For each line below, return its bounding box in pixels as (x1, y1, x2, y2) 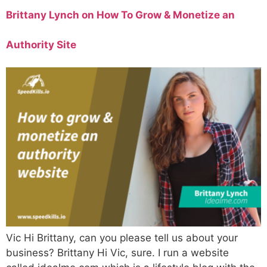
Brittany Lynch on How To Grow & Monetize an (6, 8, 235, 21)
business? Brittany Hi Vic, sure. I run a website (6, 247, 229, 259)
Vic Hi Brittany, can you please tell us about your (6, 232, 238, 244)
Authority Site (6, 38, 76, 51)
